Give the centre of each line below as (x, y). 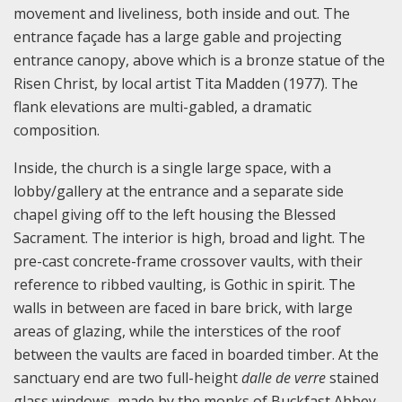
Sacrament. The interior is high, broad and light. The (189, 237)
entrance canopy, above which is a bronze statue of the (199, 60)
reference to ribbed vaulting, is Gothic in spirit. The (184, 284)
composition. (57, 130)
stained (354, 377)
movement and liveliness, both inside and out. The (182, 13)
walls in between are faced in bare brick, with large (183, 307)
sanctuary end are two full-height (127, 377)
